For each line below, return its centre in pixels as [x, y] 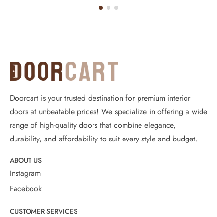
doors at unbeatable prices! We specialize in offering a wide [108, 111]
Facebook [26, 188]
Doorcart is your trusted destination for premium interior [100, 98]
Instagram [25, 173]
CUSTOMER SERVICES [44, 211]
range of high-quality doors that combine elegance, [93, 125]
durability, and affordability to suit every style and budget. [104, 139]
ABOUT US [26, 160]
